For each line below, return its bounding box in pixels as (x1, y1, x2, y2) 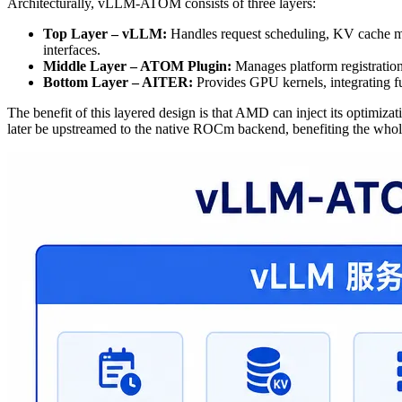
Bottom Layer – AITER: (43, 74, 193, 91)
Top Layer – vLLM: (43, 26, 167, 42)
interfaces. (43, 42, 100, 58)
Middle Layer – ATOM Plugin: (43, 58, 232, 74)
